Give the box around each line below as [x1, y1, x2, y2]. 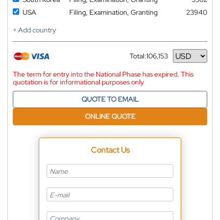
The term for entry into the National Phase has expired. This [13, 70, 193, 79]
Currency [130, 55, 158, 64]
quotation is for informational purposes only [13, 78, 144, 86]
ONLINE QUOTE [84, 112, 136, 121]
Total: [130, 52, 146, 60]
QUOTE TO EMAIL [82, 95, 138, 104]
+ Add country [13, 26, 56, 34]
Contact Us [90, 145, 130, 155]
